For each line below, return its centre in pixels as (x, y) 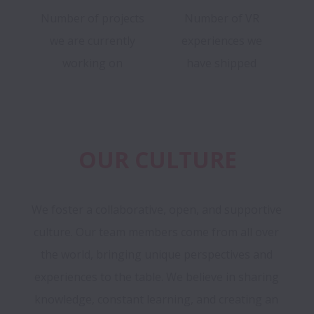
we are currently (93, 41)
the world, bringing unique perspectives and (156, 255)
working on (93, 63)
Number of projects (93, 19)
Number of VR (221, 19)
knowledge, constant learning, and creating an (156, 300)
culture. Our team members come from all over (156, 232)
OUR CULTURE (158, 160)
